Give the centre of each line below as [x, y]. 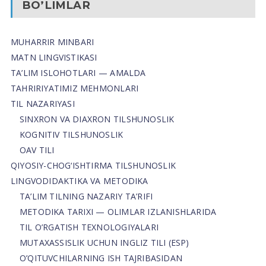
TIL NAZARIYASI [42, 103]
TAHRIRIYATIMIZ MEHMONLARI [75, 88]
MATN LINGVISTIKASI [54, 57]
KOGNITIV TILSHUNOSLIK [71, 134]
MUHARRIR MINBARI [52, 42]
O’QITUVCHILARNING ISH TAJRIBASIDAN [101, 258]
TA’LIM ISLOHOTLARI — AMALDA [78, 72]
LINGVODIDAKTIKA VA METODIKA [79, 180]
